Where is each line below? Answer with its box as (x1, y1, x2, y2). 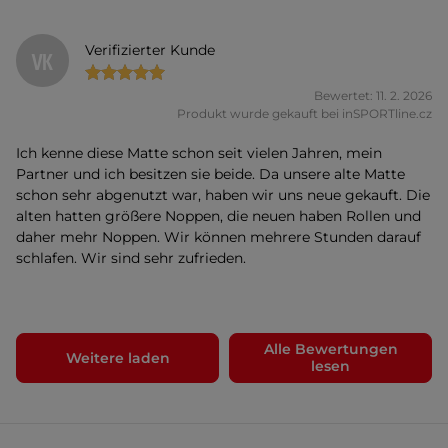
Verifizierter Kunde (85, 40, 216, 59)
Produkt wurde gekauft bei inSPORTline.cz (177, 106, 432, 122)
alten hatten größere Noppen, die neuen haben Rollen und (16, 207, 421, 226)
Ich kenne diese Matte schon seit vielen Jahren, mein (16, 144, 382, 163)
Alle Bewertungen (263, 340, 398, 359)
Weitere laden (65, 348, 170, 367)
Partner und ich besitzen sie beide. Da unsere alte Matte (16, 165, 405, 184)
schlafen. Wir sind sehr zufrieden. (16, 249, 246, 268)
